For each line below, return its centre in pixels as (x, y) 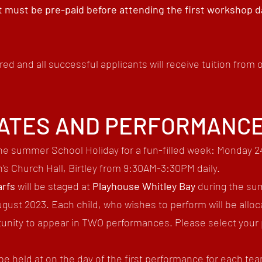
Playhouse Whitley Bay (144, 186)
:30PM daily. (193, 168)
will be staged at (54, 186)
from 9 (113, 168)
